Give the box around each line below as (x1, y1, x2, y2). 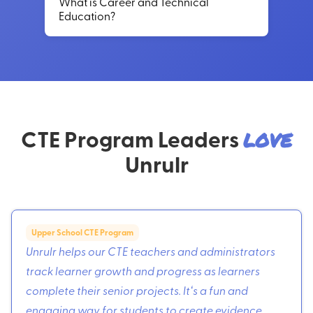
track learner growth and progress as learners (26, 262, 260, 278)
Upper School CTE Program (31, 226, 133, 238)
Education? (59, 7, 115, 23)
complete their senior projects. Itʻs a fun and (26, 282, 248, 298)
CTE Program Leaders (21, 122, 243, 154)
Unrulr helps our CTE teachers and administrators (26, 242, 275, 259)
